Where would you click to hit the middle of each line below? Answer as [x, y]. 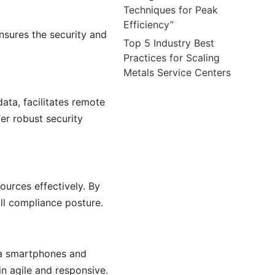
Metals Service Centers [177, 72]
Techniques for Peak [171, 10]
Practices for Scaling [172, 57]
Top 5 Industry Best [169, 43]
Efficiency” [149, 24]
